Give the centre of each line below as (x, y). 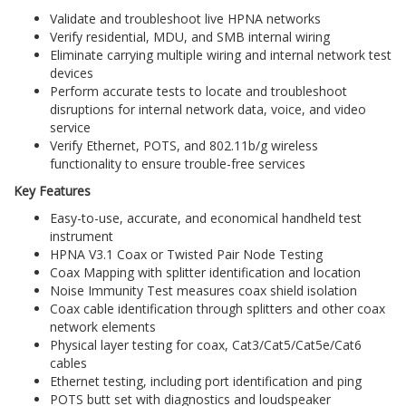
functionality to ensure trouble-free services (178, 164)
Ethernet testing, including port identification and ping (206, 382)
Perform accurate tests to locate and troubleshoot (198, 92)
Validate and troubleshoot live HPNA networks (185, 19)
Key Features (52, 191)
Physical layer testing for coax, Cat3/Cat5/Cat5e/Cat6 (206, 345)
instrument (82, 237)
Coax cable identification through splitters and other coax (217, 309)
